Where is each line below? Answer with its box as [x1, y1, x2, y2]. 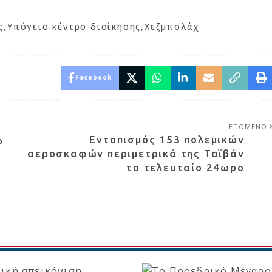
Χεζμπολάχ [144, 21, 200, 33]
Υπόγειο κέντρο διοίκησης [7, 21, 141, 33]
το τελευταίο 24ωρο [126, 161, 245, 174]
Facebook [75, 74, 112, 81]
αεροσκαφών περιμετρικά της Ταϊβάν [27, 148, 245, 160]
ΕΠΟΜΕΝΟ [228, 122, 268, 132]
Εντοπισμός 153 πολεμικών [89, 134, 245, 146]
